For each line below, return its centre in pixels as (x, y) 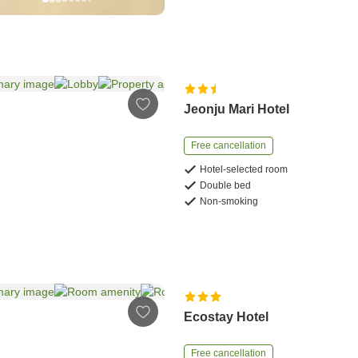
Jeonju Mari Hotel (237, 109)
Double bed (226, 185)
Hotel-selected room (244, 169)
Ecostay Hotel (227, 317)
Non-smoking (229, 201)
